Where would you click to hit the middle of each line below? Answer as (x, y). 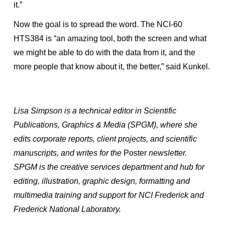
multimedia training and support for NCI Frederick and (109, 195)
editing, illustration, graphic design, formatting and (102, 181)
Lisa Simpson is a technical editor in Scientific (95, 110)
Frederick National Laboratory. (67, 209)
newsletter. (167, 153)
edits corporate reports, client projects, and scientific (105, 139)
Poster (135, 153)
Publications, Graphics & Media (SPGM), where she (105, 125)
